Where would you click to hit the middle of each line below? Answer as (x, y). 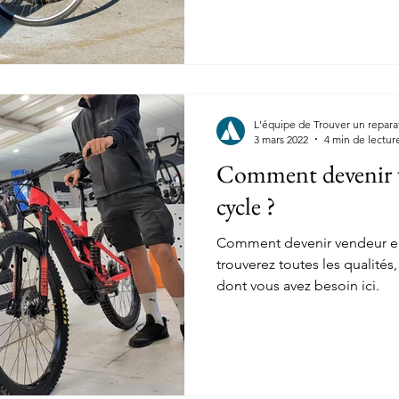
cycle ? (246, 205)
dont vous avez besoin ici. (298, 285)
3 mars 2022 (281, 139)
